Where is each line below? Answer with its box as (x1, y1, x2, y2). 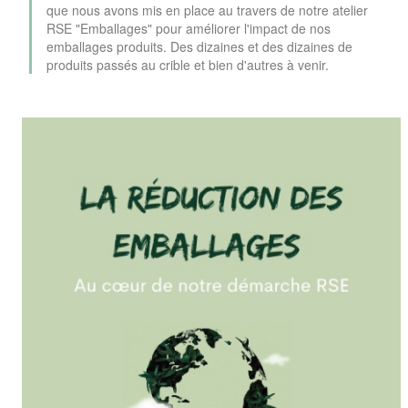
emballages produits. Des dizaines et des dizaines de (46, 37, 352, 56)
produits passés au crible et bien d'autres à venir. (46, 56, 329, 75)
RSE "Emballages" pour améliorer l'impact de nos (46, 19, 331, 38)
